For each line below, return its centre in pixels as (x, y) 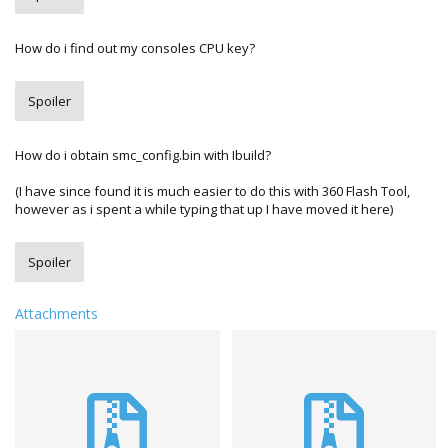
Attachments (56, 313)
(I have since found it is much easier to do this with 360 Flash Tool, (212, 190)
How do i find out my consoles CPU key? (135, 47)
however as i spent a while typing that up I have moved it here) (204, 208)
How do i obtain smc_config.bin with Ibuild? (143, 154)
